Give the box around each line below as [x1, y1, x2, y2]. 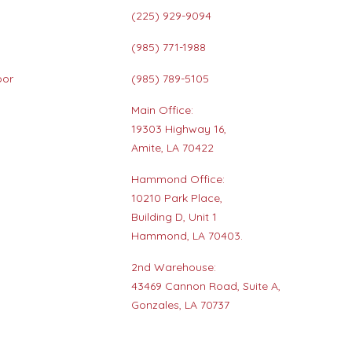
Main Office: [131, 103, 194, 117]
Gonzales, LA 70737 [131, 298, 230, 312]
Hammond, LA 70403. [131, 229, 244, 243]
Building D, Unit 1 [131, 210, 218, 224]
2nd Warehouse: [131, 260, 217, 274]
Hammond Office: [131, 172, 225, 186]
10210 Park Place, [131, 191, 223, 205]
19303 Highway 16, [131, 122, 227, 136]
